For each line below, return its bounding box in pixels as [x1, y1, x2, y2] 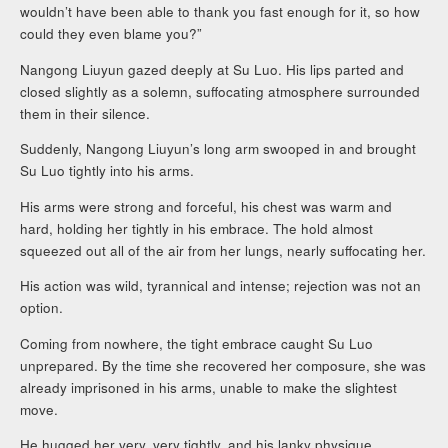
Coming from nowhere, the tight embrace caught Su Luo [20, 333, 374, 353]
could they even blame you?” [20, 24, 203, 44]
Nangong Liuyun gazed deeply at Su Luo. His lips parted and [20, 59, 405, 79]
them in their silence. [20, 103, 151, 123]
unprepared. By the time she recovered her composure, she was [20, 355, 427, 375]
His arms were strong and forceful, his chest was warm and [20, 196, 393, 216]
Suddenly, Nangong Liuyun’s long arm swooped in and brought [20, 139, 417, 159]
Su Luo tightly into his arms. [20, 161, 195, 181]
